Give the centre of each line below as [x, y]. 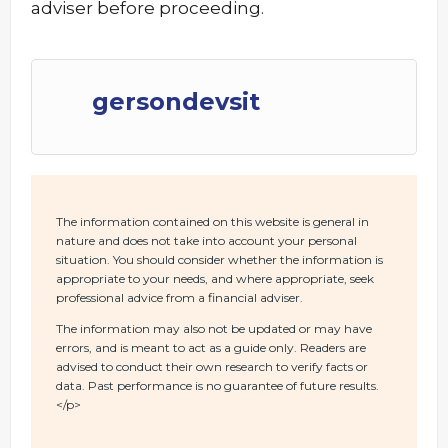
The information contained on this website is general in [212, 221]
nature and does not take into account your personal [206, 240]
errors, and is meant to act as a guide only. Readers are [211, 347]
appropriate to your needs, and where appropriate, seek [215, 278]
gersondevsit [176, 101]
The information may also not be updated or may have [214, 328]
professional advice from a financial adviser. [179, 297]
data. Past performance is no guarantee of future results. [217, 385]
